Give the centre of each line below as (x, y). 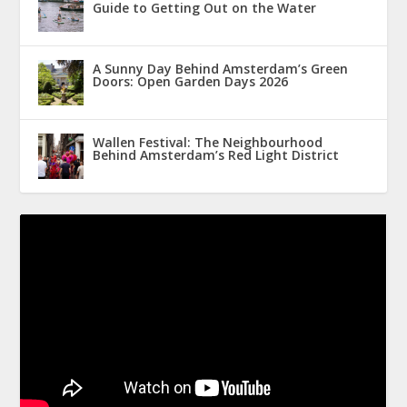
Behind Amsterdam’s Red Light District (216, 154)
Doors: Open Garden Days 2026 (191, 81)
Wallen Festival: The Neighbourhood (208, 142)
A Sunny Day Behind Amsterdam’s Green (221, 68)
